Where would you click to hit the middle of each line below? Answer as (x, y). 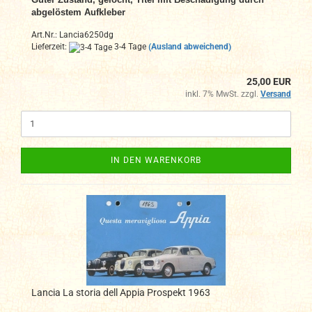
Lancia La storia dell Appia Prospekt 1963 (121, 292)
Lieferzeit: (50, 47)
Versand (276, 94)
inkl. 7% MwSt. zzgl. (223, 94)
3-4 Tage (129, 47)
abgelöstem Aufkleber (78, 13)
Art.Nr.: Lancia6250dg (72, 35)
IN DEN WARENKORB (156, 160)
